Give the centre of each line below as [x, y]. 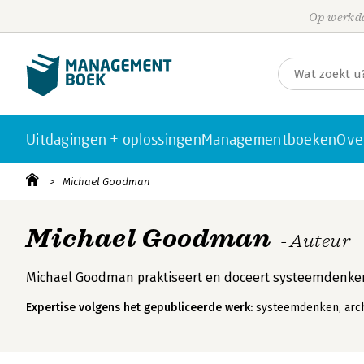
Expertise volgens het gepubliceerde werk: [139, 308]
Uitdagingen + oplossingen [114, 139]
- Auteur [315, 241]
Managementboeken [269, 139]
